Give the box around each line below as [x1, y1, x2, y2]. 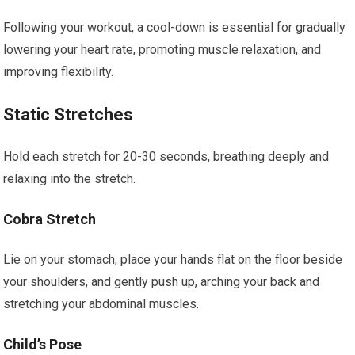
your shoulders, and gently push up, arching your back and [3, 274, 320, 289]
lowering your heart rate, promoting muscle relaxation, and [3, 42, 322, 57]
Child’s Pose [3, 336, 82, 353]
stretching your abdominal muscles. [3, 296, 200, 311]
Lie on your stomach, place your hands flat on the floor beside [3, 252, 343, 267]
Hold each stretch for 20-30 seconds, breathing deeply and [3, 149, 330, 164]
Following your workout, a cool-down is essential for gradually [3, 20, 346, 35]
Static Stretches [3, 105, 134, 124]
